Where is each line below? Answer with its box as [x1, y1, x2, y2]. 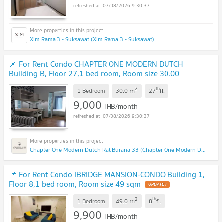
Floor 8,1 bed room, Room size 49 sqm [9, 177, 141, 190]
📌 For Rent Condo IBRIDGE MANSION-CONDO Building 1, [9, 167, 205, 181]
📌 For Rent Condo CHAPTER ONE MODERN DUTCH [9, 57, 183, 70]
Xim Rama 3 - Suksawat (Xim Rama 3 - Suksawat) [30, 34, 154, 44]
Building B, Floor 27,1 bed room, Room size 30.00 [9, 66, 179, 80]
